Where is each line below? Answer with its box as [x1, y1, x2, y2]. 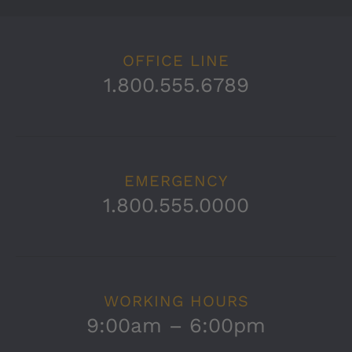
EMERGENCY [124, 170, 228, 190]
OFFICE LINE [123, 50, 229, 70]
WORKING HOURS [103, 291, 249, 310]
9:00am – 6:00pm [86, 313, 266, 337]
